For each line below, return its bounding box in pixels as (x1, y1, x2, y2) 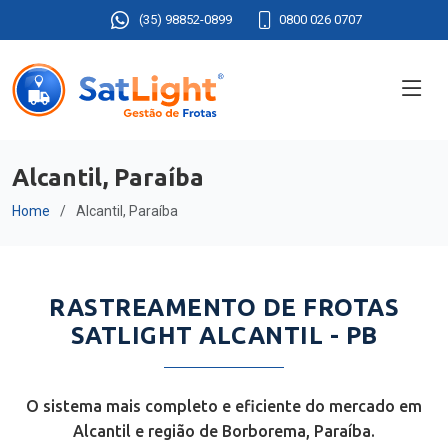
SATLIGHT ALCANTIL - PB (70, 322, 378, 349)
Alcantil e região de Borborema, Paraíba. (73, 422, 375, 440)
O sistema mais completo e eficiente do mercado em (26, 397, 422, 415)
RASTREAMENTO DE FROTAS (49, 294, 399, 321)
